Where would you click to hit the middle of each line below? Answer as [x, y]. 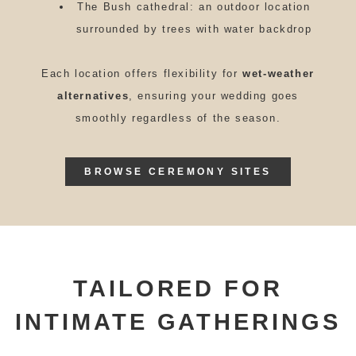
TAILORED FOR [178, 288]
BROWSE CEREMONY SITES [178, 171]
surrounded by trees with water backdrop [194, 29]
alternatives [93, 96]
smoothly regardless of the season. [178, 118]
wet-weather [279, 74]
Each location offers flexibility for [142, 74]
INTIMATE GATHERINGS [178, 321]
